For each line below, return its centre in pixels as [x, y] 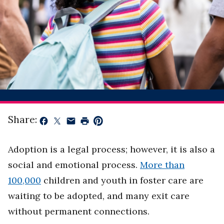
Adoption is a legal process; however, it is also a [111, 149]
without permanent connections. [80, 211]
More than [162, 165]
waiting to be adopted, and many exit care [99, 196]
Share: [22, 119]
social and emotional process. [74, 165]
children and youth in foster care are [122, 180]
